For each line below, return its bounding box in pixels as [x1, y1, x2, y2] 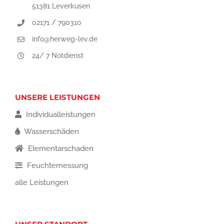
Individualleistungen [24, 109, 95, 119]
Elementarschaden [26, 143, 93, 153]
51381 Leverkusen [31, 2, 90, 10]
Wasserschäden [22, 126, 79, 136]
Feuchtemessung [25, 160, 88, 170]
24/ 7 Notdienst [31, 51, 83, 59]
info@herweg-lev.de [31, 34, 97, 43]
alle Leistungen [15, 177, 68, 187]
